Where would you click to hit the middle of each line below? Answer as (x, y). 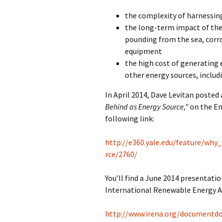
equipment (143, 51)
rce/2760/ (121, 154)
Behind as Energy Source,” (147, 107)
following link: (130, 118)
